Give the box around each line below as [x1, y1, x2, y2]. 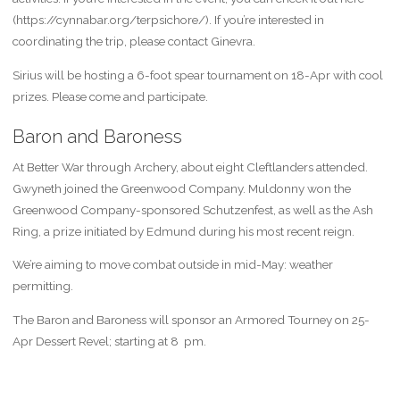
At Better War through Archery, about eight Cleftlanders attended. [12, 159, 368, 174]
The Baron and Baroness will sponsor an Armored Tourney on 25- [12, 312, 370, 327]
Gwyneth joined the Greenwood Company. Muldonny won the [12, 180, 351, 196]
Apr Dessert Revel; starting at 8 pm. [12, 333, 206, 348]
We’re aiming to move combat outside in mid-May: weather [12, 257, 333, 272]
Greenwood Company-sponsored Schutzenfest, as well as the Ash [12, 202, 373, 217]
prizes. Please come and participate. [12, 88, 208, 104]
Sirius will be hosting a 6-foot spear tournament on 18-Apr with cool [12, 67, 383, 82]
